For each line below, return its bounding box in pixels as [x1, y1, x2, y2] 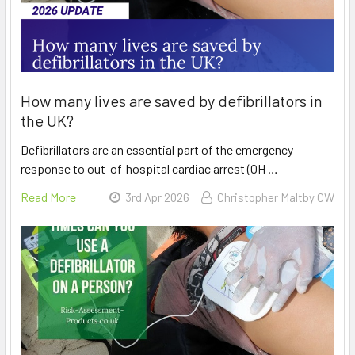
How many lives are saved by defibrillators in [21, 90, 323, 110]
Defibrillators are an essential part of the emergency [21, 141, 293, 157]
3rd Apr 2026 [125, 189, 189, 204]
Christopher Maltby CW [217, 189, 334, 204]
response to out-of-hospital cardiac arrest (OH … [21, 160, 278, 176]
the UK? [21, 110, 74, 130]
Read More [21, 189, 76, 204]
